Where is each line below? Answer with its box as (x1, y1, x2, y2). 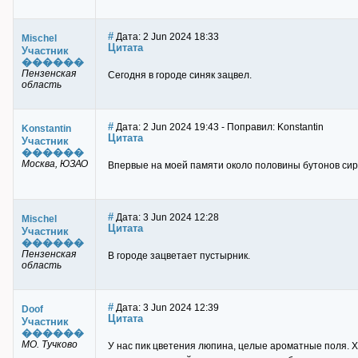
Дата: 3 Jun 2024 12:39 (113, 302, 219, 313)
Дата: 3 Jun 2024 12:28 (113, 212, 219, 223)
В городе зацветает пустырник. (108, 250, 250, 261)
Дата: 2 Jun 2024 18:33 (113, 31, 219, 42)
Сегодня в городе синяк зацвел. (108, 70, 252, 81)
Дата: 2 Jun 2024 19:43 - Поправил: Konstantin (113, 121, 324, 133)
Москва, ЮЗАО (22, 158, 88, 169)
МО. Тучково (22, 339, 78, 350)
